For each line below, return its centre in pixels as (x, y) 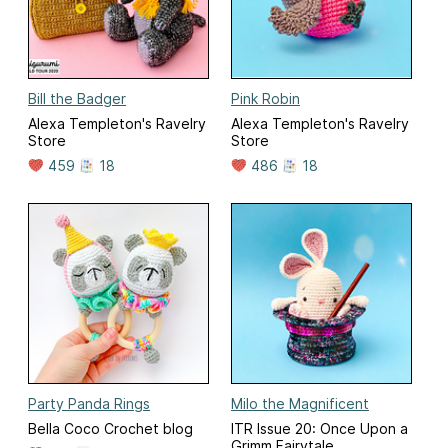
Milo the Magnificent (300, 403)
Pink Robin (265, 98)
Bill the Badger (77, 98)
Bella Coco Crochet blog (110, 428)
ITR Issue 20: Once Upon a (319, 428)
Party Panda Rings (89, 403)
